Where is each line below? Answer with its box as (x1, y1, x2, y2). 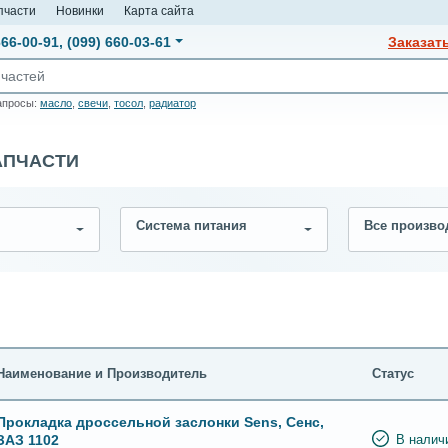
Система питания (136, 219, 247, 233)
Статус (372, 366, 414, 381)
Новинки (56, 4, 104, 17)
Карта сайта (124, 4, 194, 17)
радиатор (149, 97, 196, 110)
